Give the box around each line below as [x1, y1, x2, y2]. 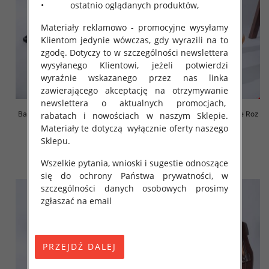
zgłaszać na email [40, 195, 112, 207]
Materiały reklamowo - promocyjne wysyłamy [40, 21, 229, 33]
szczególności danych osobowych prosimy [40, 182, 229, 194]
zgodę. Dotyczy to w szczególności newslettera [40, 46, 229, 58]
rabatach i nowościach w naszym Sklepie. [40, 109, 229, 121]
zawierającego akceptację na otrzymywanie [40, 84, 229, 96]
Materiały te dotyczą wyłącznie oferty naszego [40, 122, 229, 134]
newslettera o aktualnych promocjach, [40, 97, 229, 109]
